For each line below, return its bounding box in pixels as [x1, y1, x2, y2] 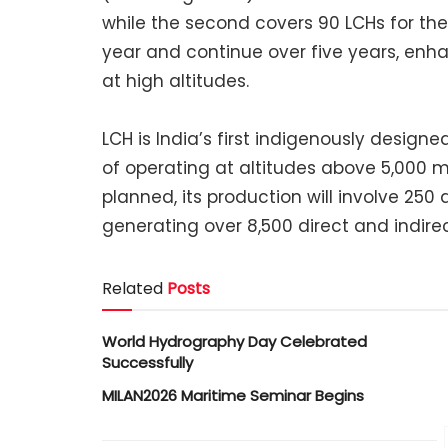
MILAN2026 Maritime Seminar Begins [102, 385, 364, 407]
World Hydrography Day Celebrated [102, 331, 367, 353]
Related [102, 277, 163, 301]
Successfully [102, 352, 193, 374]
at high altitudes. [102, 68, 249, 93]
